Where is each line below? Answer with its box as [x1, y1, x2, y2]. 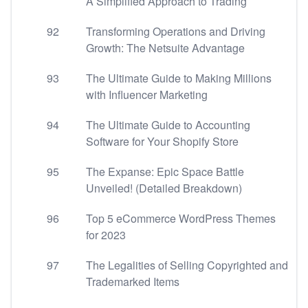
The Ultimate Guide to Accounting [86, 117, 250, 133]
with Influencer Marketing [86, 87, 208, 102]
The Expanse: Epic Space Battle [86, 164, 244, 179]
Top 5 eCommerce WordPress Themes [86, 210, 276, 226]
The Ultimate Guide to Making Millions [86, 70, 272, 86]
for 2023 [86, 227, 126, 243]
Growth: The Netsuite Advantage [86, 40, 245, 56]
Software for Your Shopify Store [86, 133, 239, 149]
